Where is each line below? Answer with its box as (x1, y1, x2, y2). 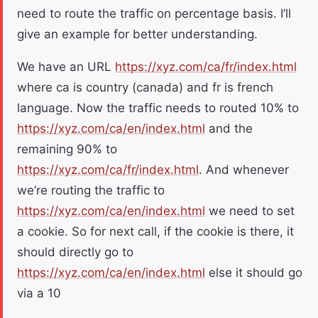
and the (205, 121, 253, 136)
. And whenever (199, 163, 289, 177)
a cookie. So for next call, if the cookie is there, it (17, 224, 294, 239)
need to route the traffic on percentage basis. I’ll (17, 6, 291, 21)
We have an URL (17, 60, 115, 75)
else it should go (205, 265, 302, 280)
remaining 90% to (17, 142, 117, 157)
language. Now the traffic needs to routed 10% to (17, 101, 299, 116)
